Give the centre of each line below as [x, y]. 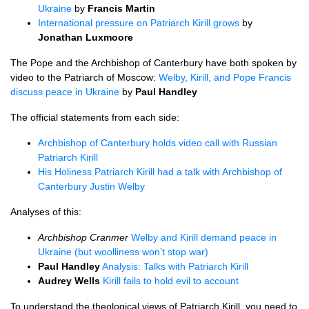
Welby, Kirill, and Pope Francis [225, 77]
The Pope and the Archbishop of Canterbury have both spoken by [153, 63]
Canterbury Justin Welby [91, 186]
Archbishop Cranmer [83, 237]
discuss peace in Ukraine [65, 92]
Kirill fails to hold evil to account [171, 281]
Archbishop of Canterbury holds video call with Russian [158, 143]
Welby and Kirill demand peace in [204, 237]
